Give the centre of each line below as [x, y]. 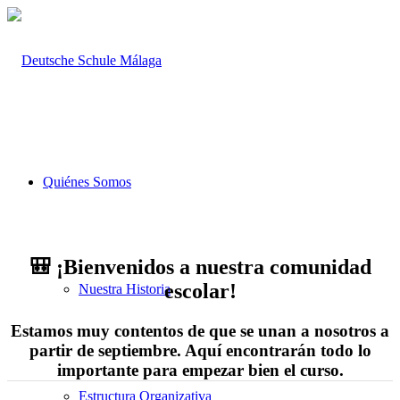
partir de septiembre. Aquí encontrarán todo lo [200, 350]
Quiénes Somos [87, 182]
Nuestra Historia [125, 289]
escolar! [200, 291]
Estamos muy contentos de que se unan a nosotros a [200, 330]
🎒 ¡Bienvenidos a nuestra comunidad [200, 267]
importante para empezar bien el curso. [200, 370]
